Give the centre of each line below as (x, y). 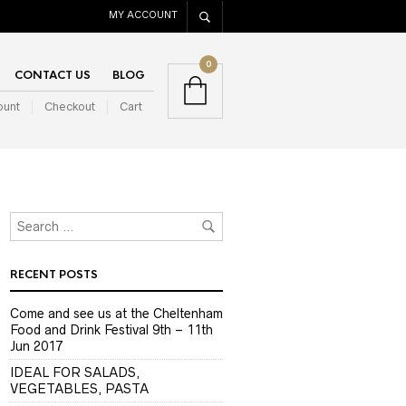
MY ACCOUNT (143, 14)
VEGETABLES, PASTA (79, 389)
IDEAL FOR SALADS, (75, 372)
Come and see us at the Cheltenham (116, 314)
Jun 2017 (36, 346)
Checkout (70, 106)
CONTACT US (53, 75)
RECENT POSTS (54, 275)
